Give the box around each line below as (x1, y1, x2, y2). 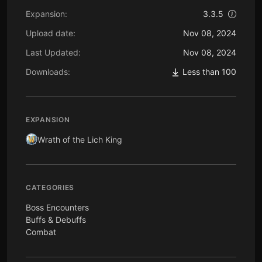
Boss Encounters (26, 202, 89, 212)
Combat (26, 226, 56, 237)
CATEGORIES (26, 182, 75, 192)
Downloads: (26, 66, 70, 77)
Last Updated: (26, 47, 81, 57)
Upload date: (26, 27, 75, 38)
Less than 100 (180, 66, 236, 77)
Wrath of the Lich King (37, 134, 122, 144)
